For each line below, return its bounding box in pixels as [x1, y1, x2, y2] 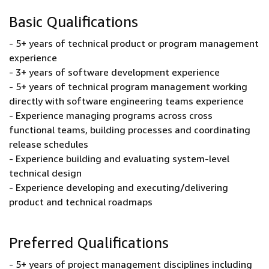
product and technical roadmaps [9, 196, 153, 208]
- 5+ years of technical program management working [9, 80, 247, 92]
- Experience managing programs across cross [9, 109, 213, 121]
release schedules [9, 138, 88, 150]
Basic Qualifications [9, 13, 138, 30]
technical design [9, 167, 82, 179]
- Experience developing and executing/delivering [9, 181, 228, 193]
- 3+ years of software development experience [9, 66, 220, 78]
